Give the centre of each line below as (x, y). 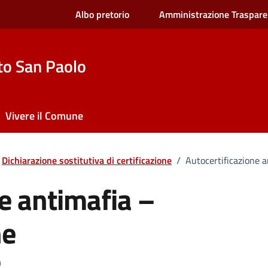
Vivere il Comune (44, 116)
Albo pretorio (102, 14)
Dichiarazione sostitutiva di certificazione (87, 160)
